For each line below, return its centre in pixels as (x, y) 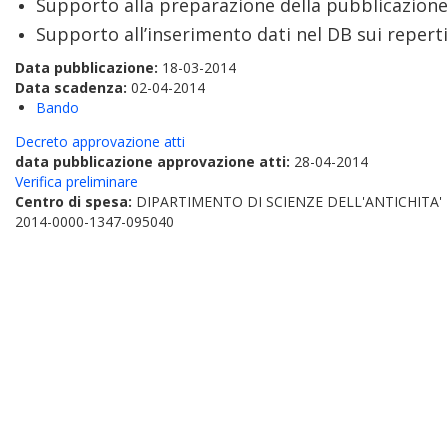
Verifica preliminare (76, 181)
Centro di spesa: (75, 201)
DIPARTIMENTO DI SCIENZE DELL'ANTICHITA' (289, 201)
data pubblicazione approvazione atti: (154, 161)
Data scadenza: (73, 87)
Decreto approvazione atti (100, 141)
